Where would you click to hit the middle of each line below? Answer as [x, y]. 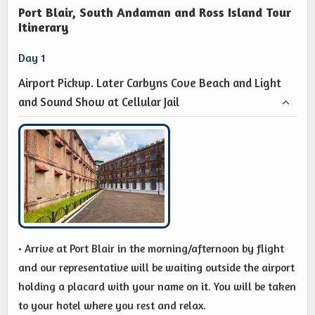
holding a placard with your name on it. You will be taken [157, 287]
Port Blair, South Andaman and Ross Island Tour [155, 12]
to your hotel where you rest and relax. [112, 306]
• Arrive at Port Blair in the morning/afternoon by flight [151, 249]
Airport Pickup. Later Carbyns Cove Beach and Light [150, 82]
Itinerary [44, 26]
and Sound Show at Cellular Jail [99, 101]
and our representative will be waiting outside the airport [156, 268]
